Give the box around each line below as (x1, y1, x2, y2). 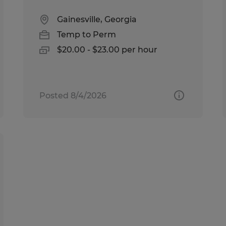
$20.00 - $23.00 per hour (57, 44, 158, 54)
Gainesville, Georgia (57, 14, 137, 24)
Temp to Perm (57, 29, 117, 39)
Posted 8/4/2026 (39, 90, 107, 100)
